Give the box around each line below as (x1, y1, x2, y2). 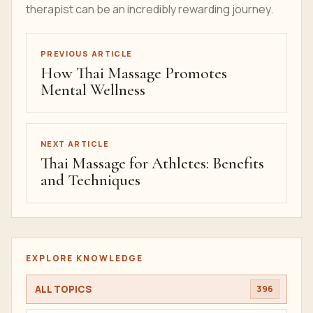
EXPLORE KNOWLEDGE (26, 252, 144, 264)
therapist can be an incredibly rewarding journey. (26, 1, 273, 17)
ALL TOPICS (35, 282, 92, 296)
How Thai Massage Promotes (41, 64, 227, 83)
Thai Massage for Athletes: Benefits (41, 154, 264, 173)
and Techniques (41, 170, 140, 190)
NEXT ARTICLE (41, 138, 109, 149)
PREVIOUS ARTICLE (41, 48, 133, 59)
